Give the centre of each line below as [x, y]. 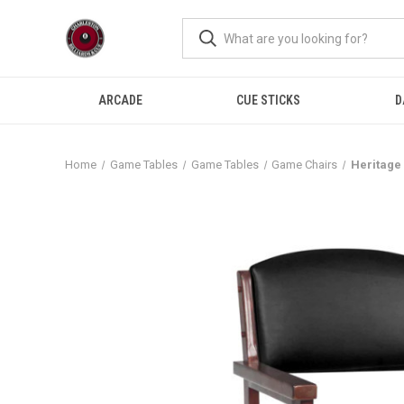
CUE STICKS [269, 100]
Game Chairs [305, 165]
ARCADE [121, 100]
